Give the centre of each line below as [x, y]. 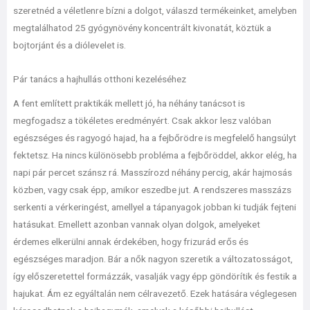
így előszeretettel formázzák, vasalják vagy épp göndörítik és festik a [155, 276]
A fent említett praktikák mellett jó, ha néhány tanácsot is [129, 103]
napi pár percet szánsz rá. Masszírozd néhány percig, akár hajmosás [152, 172]
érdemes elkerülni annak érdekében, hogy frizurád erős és [130, 241]
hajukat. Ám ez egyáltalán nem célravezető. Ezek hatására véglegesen [155, 293]
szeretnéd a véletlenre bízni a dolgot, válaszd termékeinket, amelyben [155, 10]
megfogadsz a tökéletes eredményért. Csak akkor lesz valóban [142, 120]
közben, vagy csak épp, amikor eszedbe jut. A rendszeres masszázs [152, 189]
